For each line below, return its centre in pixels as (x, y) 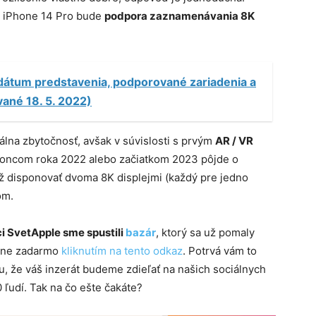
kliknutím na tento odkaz (122, 251)
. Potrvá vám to (220, 251)
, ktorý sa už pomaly (205, 233)
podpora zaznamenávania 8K (180, 16)
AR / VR (234, 141)
